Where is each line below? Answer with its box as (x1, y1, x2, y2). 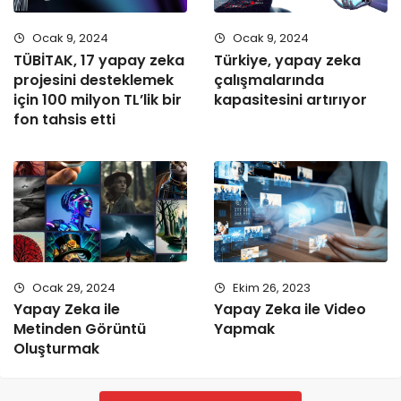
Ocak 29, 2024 (30, 278, 115, 296)
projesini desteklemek (13, 69, 174, 90)
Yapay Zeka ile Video (214, 299, 366, 320)
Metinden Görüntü (13, 319, 146, 340)
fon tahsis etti (13, 108, 115, 130)
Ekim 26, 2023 (230, 278, 311, 296)
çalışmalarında (214, 69, 324, 90)
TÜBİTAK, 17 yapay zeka (13, 49, 184, 71)
